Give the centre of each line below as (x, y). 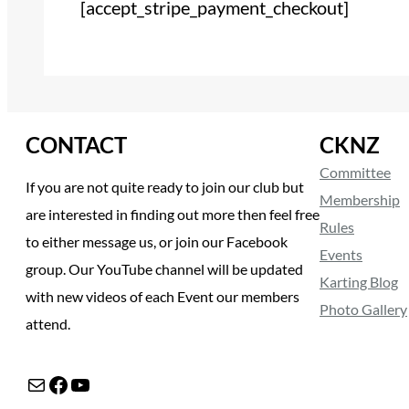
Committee (355, 172)
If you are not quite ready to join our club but (165, 186)
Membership (360, 199)
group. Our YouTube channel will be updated (164, 268)
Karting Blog (359, 281)
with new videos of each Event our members (163, 296)
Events (341, 254)
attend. (48, 323)
